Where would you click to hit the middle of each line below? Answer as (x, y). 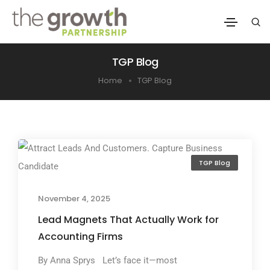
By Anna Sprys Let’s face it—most (108, 260)
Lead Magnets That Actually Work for (128, 219)
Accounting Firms (82, 236)
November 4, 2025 (74, 198)
